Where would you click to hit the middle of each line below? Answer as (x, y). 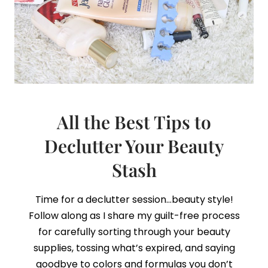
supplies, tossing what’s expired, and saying (134, 248)
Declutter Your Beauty (134, 146)
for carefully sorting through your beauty (134, 232)
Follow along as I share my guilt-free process (134, 216)
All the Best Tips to (134, 122)
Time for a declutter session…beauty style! (134, 200)
